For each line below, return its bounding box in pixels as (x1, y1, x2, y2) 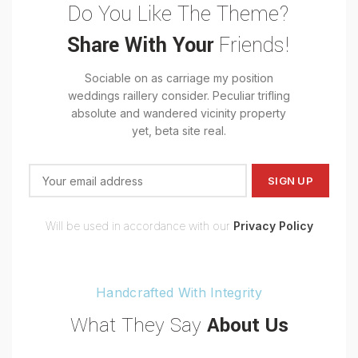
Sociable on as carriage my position (84, 71, 273, 86)
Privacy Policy (233, 219, 313, 233)
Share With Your (67, 31, 214, 61)
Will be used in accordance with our (45, 219, 233, 233)
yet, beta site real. (131, 124, 226, 138)
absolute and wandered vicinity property (71, 106, 287, 121)
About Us (206, 312, 288, 340)
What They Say (70, 312, 207, 340)
